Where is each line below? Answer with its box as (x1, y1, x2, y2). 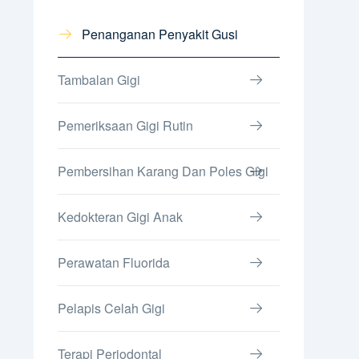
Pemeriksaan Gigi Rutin (57, 116, 193, 135)
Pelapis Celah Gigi (57, 299, 165, 317)
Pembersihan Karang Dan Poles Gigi (57, 162, 268, 180)
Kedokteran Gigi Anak (57, 208, 183, 226)
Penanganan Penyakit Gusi (81, 25, 238, 43)
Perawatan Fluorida (57, 253, 170, 272)
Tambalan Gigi (57, 71, 140, 89)
